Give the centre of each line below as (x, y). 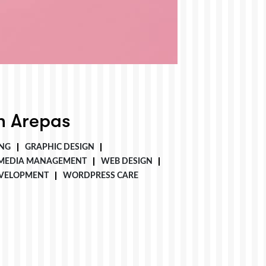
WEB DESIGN (126, 161)
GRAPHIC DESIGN (59, 147)
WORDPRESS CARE (100, 176)
